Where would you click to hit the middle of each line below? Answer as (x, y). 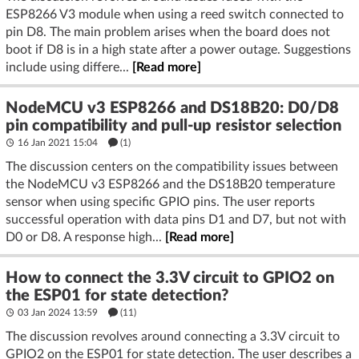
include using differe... (69, 67)
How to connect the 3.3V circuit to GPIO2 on (170, 278)
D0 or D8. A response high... (85, 237)
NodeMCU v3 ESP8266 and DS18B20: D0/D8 (172, 108)
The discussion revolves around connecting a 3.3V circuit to (173, 336)
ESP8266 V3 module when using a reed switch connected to (175, 14)
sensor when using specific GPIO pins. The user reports (160, 202)
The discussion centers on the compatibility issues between (172, 166)
